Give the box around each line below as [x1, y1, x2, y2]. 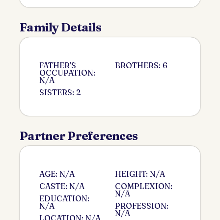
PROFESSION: [115, 200, 168, 211]
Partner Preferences [20, 128, 138, 143]
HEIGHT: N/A [115, 168, 165, 179]
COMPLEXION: [115, 181, 172, 191]
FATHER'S [39, 60, 76, 70]
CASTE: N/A [39, 181, 84, 191]
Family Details [20, 20, 101, 34]
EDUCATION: [39, 193, 89, 203]
